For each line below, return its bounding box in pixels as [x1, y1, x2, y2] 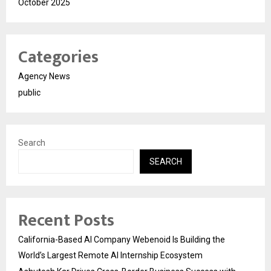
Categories [18, 42, 99, 71]
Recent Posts [18, 206, 114, 235]
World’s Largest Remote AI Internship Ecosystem [18, 250, 203, 260]
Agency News [18, 71, 70, 81]
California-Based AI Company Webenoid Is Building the [18, 234, 225, 244]
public [18, 87, 41, 97]
